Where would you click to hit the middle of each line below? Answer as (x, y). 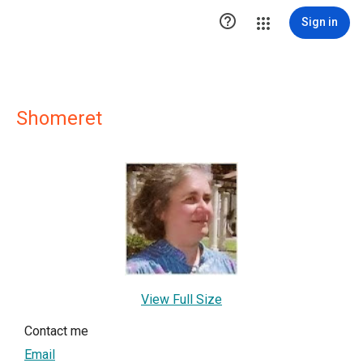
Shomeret (59, 118)
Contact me (56, 331)
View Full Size (181, 299)
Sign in (320, 22)
